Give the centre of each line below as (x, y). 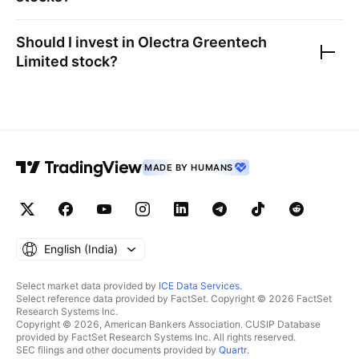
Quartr (233, 350)
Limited (42, 61)
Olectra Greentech (202, 42)
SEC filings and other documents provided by (117, 350)
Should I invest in (77, 42)
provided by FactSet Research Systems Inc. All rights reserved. (156, 337)
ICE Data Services (199, 286)
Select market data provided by (87, 286)
